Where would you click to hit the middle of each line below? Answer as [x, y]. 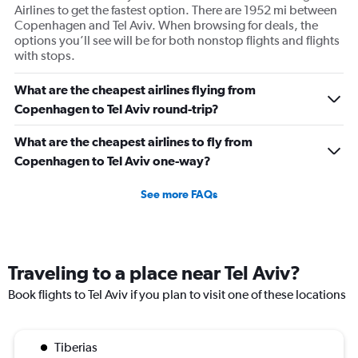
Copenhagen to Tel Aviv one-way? [113, 161]
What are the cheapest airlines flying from [135, 90]
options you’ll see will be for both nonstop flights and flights [177, 41]
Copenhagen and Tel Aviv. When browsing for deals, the [166, 26]
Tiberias [76, 348]
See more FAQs [179, 195]
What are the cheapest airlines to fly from [133, 142]
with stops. [45, 56]
